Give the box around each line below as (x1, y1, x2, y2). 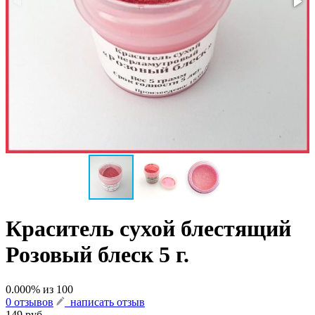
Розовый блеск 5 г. (6, 242, 189, 268)
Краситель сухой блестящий (6, 216, 291, 242)
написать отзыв (65, 295, 145, 308)
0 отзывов (6, 295, 53, 308)
